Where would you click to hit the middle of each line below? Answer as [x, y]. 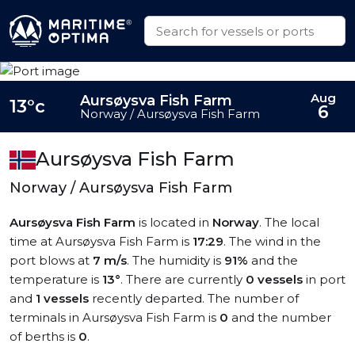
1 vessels [62, 298]
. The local [289, 222]
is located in [174, 222]
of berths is [44, 336]
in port [324, 279]
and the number [280, 317]
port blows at [51, 260]
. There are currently [183, 279]
